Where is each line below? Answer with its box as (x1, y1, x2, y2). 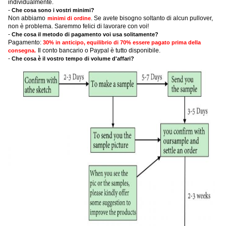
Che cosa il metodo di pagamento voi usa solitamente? (12, 31, 158, 37)
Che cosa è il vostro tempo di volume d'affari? (12, 55, 134, 62)
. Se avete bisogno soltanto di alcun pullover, (91, 15, 213, 22)
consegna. (8, 47, 36, 53)
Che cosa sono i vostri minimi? (12, 7, 94, 13)
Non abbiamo (8, 15, 45, 22)
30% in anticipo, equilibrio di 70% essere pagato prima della (43, 39, 201, 45)
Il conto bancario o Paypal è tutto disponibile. (38, 47, 160, 54)
